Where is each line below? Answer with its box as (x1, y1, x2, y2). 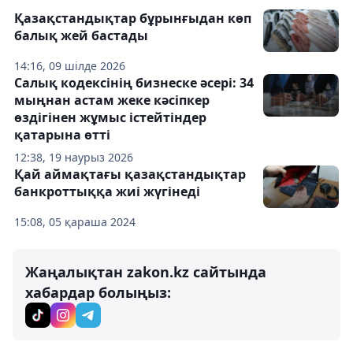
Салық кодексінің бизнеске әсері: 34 (14, 74, 254, 91)
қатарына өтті (14, 126, 110, 143)
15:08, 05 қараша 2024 (14, 214, 136, 229)
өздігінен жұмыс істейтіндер (14, 109, 206, 126)
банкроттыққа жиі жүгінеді (14, 183, 200, 200)
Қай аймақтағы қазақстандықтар (14, 165, 246, 183)
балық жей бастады (14, 27, 148, 44)
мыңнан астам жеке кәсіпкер (14, 91, 210, 109)
